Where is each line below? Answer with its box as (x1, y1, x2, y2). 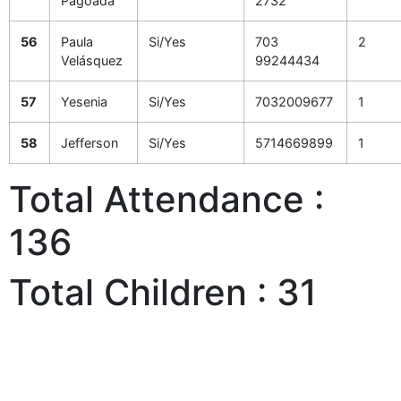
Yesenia (61, 94, 107, 109)
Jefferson (61, 135, 118, 150)
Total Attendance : (9, 177, 324, 221)
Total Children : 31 (9, 270, 317, 314)
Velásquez (61, 53, 123, 68)
